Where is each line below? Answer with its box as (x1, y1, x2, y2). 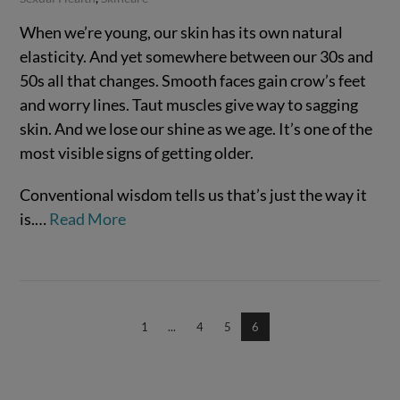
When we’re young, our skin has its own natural (20, 22, 344, 43)
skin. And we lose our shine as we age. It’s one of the (20, 119, 373, 139)
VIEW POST (163, 215, 237, 229)
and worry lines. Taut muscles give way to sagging (20, 95, 359, 115)
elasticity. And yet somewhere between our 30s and (20, 46, 374, 67)
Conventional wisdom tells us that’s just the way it (20, 184, 368, 204)
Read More (49, 208, 127, 229)
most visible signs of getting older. (20, 143, 254, 163)
